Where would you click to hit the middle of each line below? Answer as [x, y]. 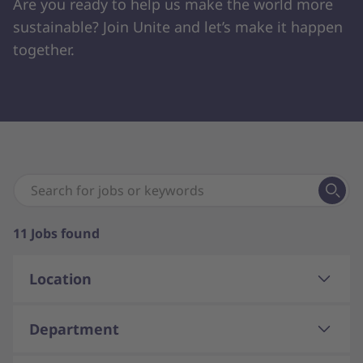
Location [60, 279]
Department [74, 329]
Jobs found [65, 233]
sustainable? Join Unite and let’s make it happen [178, 27]
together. [44, 49]
